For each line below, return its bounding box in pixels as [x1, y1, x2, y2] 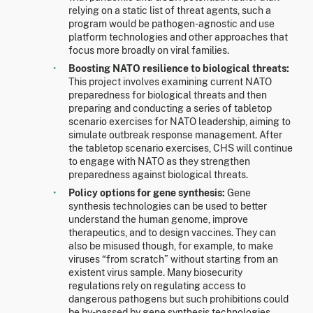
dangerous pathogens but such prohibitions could [68, 293, 289, 305]
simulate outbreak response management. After [68, 129, 282, 140]
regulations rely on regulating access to [68, 279, 246, 291]
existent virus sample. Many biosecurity [68, 266, 242, 278]
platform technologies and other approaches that [68, 31, 288, 43]
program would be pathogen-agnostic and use [68, 17, 275, 29]
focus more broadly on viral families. [68, 44, 229, 56]
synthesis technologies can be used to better [68, 200, 267, 212]
